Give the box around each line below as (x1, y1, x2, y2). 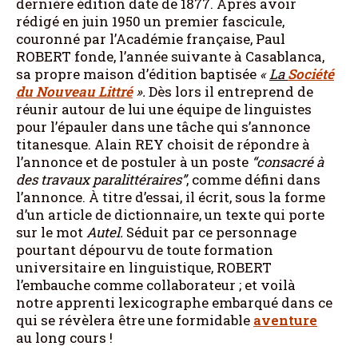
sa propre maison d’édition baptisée (16, 64, 260, 83)
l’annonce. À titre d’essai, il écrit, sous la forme (16, 187, 325, 206)
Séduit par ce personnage (123, 222, 296, 241)
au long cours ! (16, 328, 113, 347)
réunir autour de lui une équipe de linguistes (16, 99, 312, 118)
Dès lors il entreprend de (145, 82, 313, 101)
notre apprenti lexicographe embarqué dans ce (16, 292, 332, 312)
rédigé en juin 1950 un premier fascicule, (16, 11, 284, 30)
